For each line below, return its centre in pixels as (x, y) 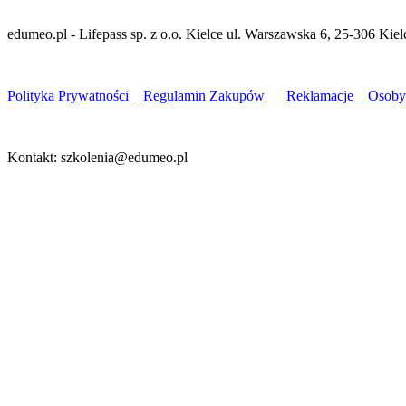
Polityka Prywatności (70, 96)
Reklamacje (327, 96)
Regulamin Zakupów (204, 96)
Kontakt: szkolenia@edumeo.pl (97, 157)
